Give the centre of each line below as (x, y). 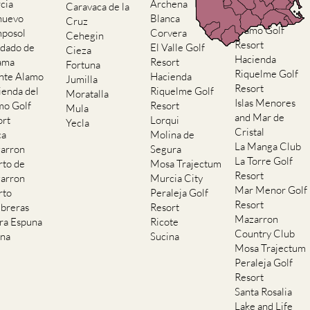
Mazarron (257, 219)
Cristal (250, 132)
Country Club (265, 234)
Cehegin (85, 36)
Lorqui (165, 120)
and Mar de (260, 118)
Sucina (165, 237)
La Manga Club (268, 147)
